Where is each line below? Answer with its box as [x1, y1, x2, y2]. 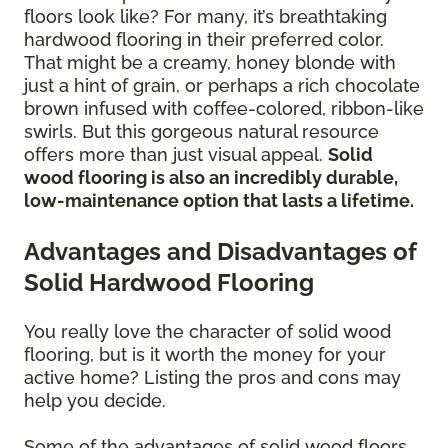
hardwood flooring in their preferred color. [24, 29, 384, 51]
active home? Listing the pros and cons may [24, 367, 401, 389]
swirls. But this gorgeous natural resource [24, 121, 379, 143]
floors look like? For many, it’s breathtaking [24, 6, 387, 28]
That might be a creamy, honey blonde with [24, 52, 396, 74]
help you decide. [24, 390, 171, 412]
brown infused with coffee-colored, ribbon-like [24, 98, 424, 120]
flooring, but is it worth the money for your [24, 344, 386, 366]
